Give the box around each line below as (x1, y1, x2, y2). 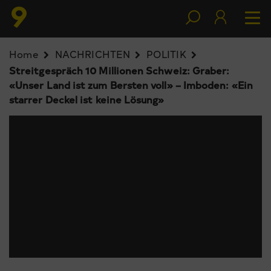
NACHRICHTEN (55, 47, 130, 60)
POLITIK (146, 47, 186, 60)
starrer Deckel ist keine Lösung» (9, 93, 165, 106)
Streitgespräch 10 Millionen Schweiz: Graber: (9, 64, 230, 77)
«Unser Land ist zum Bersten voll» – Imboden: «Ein (9, 78, 253, 91)
